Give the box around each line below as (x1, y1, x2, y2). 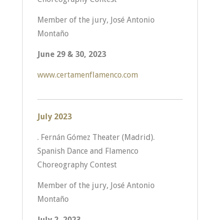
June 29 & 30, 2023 (37, 50, 106, 59)
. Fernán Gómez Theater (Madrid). (37, 133, 155, 142)
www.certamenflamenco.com (37, 70, 138, 80)
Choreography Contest (37, 160, 117, 169)
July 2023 (37, 112, 72, 121)
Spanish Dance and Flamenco (37, 146, 138, 156)
